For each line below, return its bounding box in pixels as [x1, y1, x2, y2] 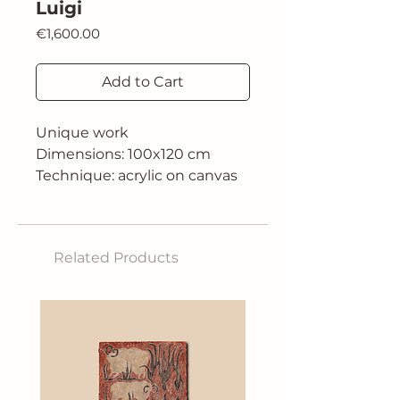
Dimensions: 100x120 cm [36, 146, 211, 162]
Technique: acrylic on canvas [36, 167, 237, 184]
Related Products [54, 249, 179, 266]
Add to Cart [102, 73, 184, 90]
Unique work [36, 124, 129, 141]
